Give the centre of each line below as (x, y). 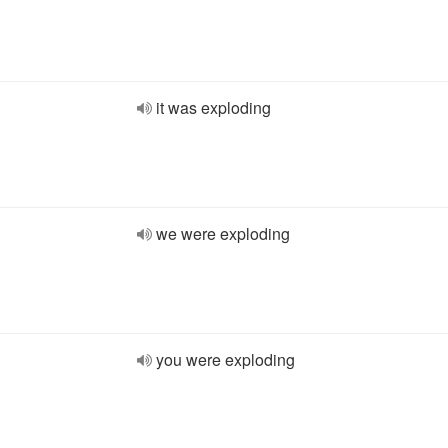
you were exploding (225, 359)
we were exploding (223, 233)
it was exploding (213, 107)
